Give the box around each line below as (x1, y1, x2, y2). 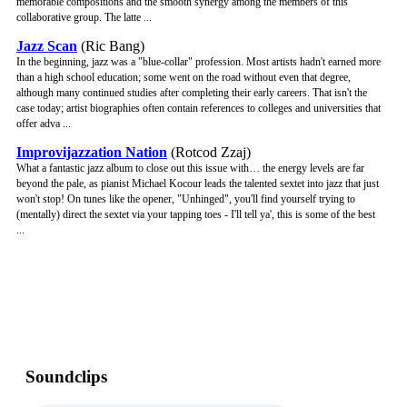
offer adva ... (16, 117, 71, 131)
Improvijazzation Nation (16, 144, 167, 161)
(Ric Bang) (77, 38, 144, 55)
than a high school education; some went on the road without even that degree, (16, 71, 351, 84)
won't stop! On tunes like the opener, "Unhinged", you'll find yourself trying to (16, 193, 355, 206)
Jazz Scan (16, 38, 77, 55)
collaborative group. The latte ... (16, 11, 152, 25)
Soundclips (25, 366, 107, 386)
